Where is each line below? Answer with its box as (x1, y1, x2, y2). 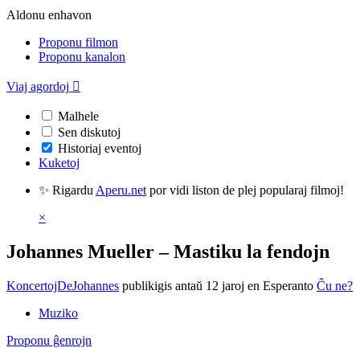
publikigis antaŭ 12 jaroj (122, 278, 244, 292)
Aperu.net (96, 183, 146, 197)
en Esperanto (247, 278, 313, 292)
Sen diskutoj (58, 125, 121, 139)
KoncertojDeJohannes (6, 278, 119, 292)
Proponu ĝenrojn (6, 333, 92, 347)
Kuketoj (39, 156, 80, 170)
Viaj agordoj (6, 80, 69, 93)
